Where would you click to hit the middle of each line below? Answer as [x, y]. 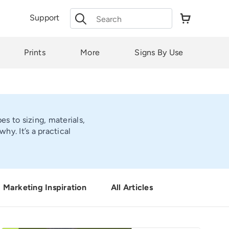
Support [44, 17]
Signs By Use [159, 52]
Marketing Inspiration [44, 187]
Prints [35, 52]
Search [83, 14]
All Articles [132, 187]
